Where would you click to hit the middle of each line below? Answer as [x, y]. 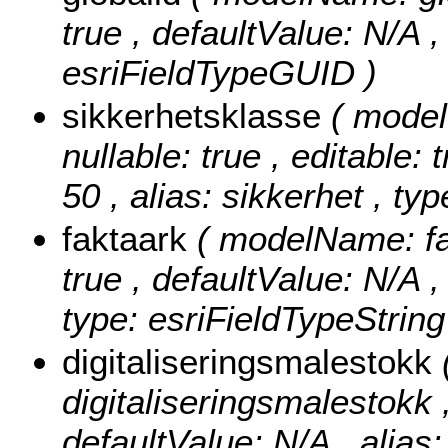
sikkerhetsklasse [196, 116]
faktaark [129, 239]
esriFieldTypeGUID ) [219, 73]
